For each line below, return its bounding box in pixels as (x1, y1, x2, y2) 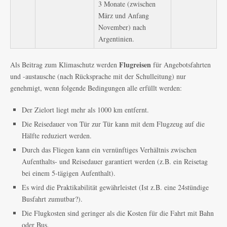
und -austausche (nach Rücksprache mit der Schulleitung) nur (10, 71, 186, 81)
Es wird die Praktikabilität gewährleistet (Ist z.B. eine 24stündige (22, 182, 209, 192)
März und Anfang (98, 11, 149, 20)
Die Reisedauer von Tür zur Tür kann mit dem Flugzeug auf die (22, 119, 205, 129)
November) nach (98, 22, 146, 32)
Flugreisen (119, 59, 151, 70)
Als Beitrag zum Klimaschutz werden (10, 60, 119, 69)
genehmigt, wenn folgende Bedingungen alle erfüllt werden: (10, 83, 182, 93)
